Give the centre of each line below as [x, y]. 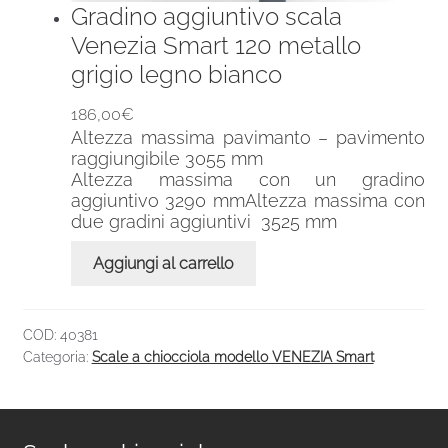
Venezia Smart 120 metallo [215, 45]
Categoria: [57, 356]
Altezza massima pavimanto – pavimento [248, 137]
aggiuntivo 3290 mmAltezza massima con [248, 200]
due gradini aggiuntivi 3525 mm [203, 221]
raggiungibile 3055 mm [166, 158]
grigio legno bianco [176, 74]
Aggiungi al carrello [163, 264]
